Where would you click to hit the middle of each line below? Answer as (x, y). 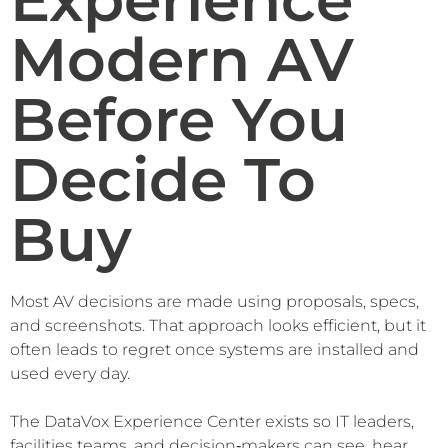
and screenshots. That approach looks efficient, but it (218, 325)
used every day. (70, 373)
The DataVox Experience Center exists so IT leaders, (212, 421)
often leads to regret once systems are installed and (214, 349)
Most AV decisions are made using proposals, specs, (214, 301)
